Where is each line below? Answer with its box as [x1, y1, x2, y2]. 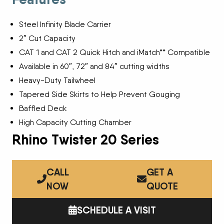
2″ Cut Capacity [19, 33, 75, 43]
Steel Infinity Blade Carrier [19, 19, 111, 29]
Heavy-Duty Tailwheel [19, 75, 95, 85]
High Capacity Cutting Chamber [19, 117, 131, 127]
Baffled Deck [19, 103, 67, 113]
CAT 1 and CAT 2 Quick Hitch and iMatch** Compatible [19, 47, 210, 57]
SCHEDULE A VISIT [76, 204, 156, 216]
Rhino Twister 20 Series [12, 131, 159, 148]
